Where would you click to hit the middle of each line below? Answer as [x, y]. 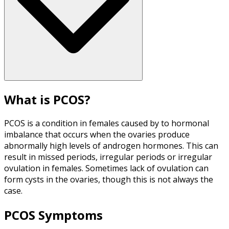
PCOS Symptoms [53, 215]
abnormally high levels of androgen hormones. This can [111, 146]
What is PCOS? [47, 99]
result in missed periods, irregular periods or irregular [108, 157]
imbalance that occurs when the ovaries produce [97, 135]
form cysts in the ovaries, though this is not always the [109, 180]
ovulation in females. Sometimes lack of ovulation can [106, 168]
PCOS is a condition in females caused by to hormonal [107, 123]
